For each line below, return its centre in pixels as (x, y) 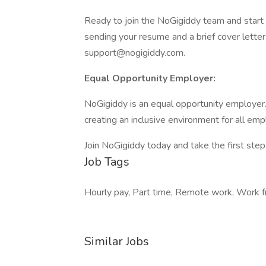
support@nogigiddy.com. (135, 53)
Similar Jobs (117, 241)
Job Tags (107, 162)
